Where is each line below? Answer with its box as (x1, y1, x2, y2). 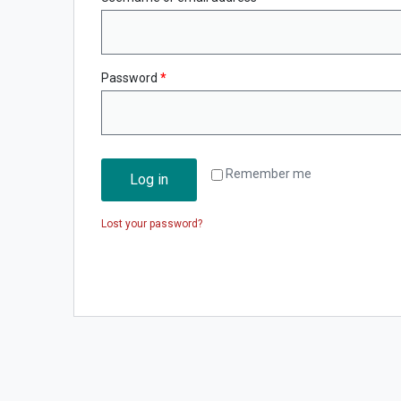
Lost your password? (101, 217, 202, 230)
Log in (130, 170, 168, 188)
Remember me (226, 166, 311, 181)
